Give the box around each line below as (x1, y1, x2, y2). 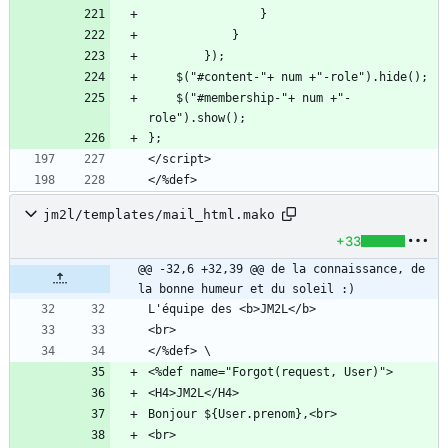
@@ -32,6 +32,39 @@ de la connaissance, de (138, 262, 425, 277)
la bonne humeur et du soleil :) (138, 282, 355, 297)
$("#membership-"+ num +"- (148, 91, 176, 106)
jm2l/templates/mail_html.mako (43, 206, 275, 222)
